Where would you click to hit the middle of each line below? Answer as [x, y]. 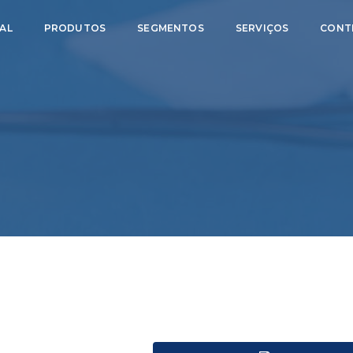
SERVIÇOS [262, 28]
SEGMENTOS [171, 28]
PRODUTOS [75, 28]
